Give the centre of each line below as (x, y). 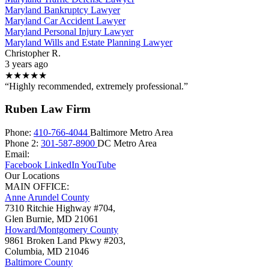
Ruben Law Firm (48, 109)
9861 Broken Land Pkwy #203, (65, 241)
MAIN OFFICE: (37, 187)
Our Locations (32, 176)
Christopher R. (33, 53)
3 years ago (26, 64)
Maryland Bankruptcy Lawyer (62, 10)
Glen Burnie (28, 219)
